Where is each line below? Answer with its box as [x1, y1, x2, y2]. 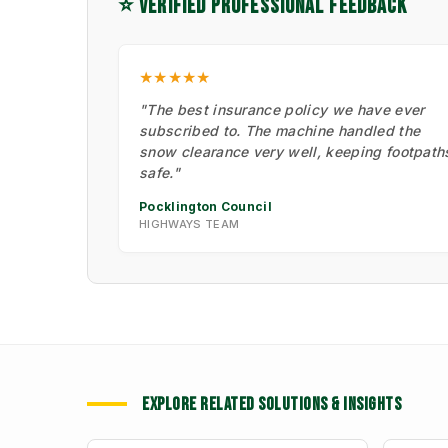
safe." [139, 163, 180, 181]
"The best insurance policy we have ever [139, 100, 425, 118]
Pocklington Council [139, 198, 273, 214]
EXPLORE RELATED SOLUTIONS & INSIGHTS [142, 393, 401, 415]
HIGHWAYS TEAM [139, 216, 240, 231]
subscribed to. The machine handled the [139, 121, 421, 139]
